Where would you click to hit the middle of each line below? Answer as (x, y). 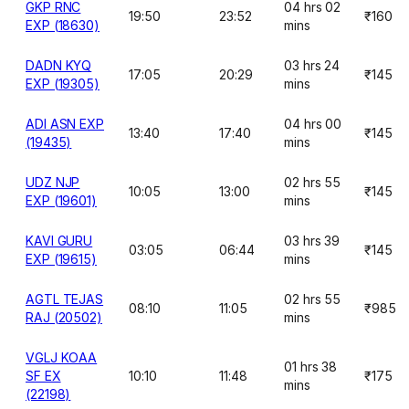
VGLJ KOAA (62, 357)
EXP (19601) (62, 200)
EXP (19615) (62, 259)
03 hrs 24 (312, 65)
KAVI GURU (59, 241)
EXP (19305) (63, 84)
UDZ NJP (53, 182)
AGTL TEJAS (65, 299)
